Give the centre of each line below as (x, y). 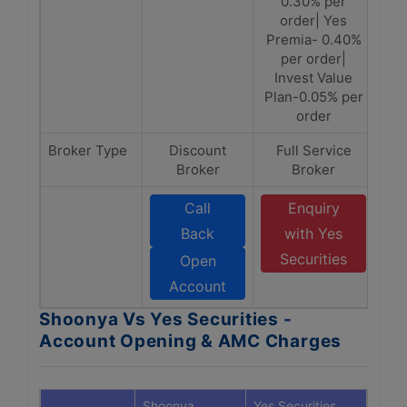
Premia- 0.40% (313, 40)
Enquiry (313, 208)
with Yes (313, 233)
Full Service (313, 150)
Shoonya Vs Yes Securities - (166, 319)
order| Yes (313, 20)
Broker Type (88, 150)
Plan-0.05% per (313, 97)
